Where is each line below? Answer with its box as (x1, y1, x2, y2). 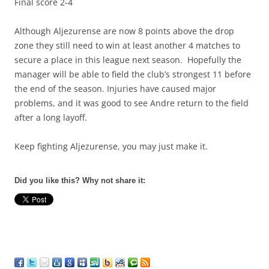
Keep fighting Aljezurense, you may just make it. (14, 141, 208, 152)
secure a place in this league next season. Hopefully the (14, 54, 241, 65)
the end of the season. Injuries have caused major (14, 83, 216, 94)
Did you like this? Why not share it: (14, 176, 145, 185)
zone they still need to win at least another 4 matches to (14, 40, 240, 51)
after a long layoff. (14, 112, 87, 123)
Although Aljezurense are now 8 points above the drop (14, 25, 234, 37)
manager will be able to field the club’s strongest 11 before (14, 68, 251, 80)
